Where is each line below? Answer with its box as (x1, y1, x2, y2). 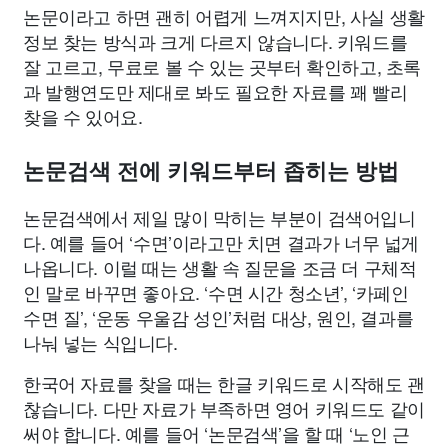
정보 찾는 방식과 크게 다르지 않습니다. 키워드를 (23, 28, 408, 55)
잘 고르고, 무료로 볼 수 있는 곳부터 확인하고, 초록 (23, 53, 422, 80)
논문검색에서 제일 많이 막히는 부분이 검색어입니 (23, 204, 416, 231)
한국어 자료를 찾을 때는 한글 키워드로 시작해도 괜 (23, 370, 425, 397)
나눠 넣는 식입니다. (23, 329, 178, 356)
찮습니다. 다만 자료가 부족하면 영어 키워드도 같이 (23, 395, 425, 422)
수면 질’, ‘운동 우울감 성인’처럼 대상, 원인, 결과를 (23, 304, 414, 331)
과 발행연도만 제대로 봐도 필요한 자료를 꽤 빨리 (23, 78, 408, 105)
